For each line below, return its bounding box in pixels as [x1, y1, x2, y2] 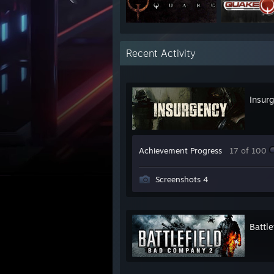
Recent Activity [126, 46, 196, 59]
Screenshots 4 [155, 174, 208, 184]
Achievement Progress [139, 145, 222, 155]
